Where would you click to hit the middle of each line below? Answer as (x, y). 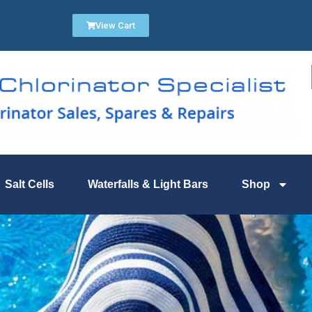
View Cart (115, 25)
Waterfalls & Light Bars (148, 185)
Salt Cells (29, 185)
